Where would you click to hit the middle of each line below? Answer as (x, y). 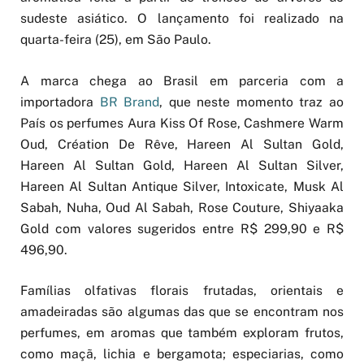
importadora (60, 102)
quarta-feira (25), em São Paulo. (116, 40)
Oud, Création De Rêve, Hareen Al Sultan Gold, (182, 144)
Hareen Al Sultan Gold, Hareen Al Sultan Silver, (182, 165)
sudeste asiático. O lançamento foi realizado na (182, 19)
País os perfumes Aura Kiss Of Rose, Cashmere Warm (182, 123)
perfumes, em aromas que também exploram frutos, (182, 332)
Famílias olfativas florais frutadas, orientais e (182, 290)
